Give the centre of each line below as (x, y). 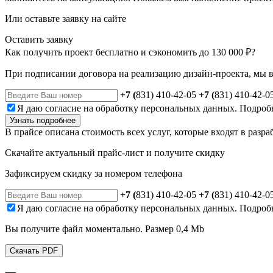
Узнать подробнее (43, 120)
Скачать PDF (34, 250)
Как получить (35, 52)
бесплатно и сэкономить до (152, 52)
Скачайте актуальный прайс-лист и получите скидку (115, 152)
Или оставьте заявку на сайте (66, 18)
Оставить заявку (39, 39)
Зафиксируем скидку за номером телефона (94, 173)
